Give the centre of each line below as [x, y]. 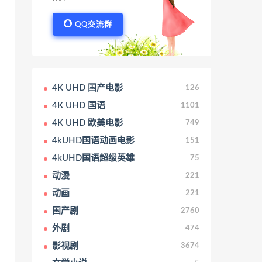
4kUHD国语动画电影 [93, 141]
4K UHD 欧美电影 [87, 123]
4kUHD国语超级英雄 [93, 158]
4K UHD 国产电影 [87, 88]
